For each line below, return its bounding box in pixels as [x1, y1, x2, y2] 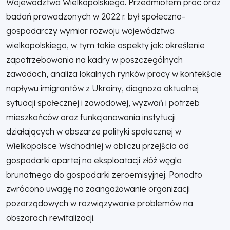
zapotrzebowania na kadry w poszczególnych [6, 54, 183, 65]
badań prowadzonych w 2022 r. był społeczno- [6, 11, 185, 22]
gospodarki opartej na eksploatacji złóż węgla [6, 155, 182, 165]
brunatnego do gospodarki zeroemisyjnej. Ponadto [6, 169, 202, 180]
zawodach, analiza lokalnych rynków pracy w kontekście [6, 69, 222, 79]
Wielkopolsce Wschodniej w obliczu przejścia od [6, 141, 189, 151]
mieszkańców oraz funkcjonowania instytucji [6, 112, 176, 122]
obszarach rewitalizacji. [6, 213, 95, 223]
